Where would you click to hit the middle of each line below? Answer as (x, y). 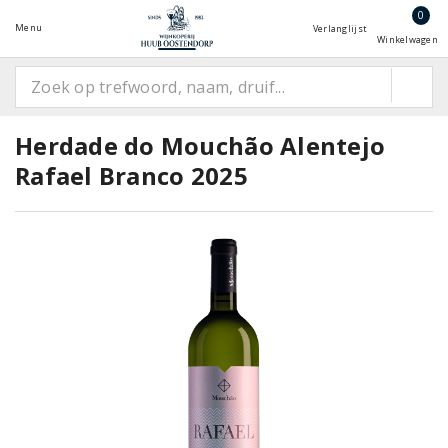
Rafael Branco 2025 (131, 175)
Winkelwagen (407, 39)
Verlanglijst (340, 28)
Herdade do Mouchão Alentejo (200, 145)
